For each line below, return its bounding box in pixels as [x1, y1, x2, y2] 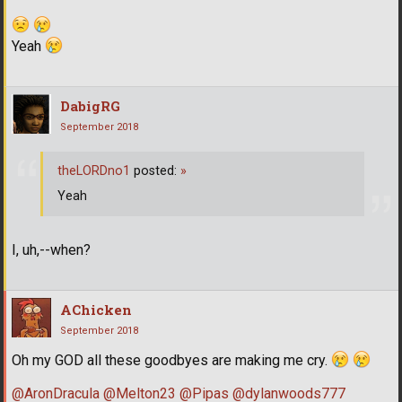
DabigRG [60, 96, 120, 115]
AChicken [60, 301, 132, 319]
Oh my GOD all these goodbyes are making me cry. [12, 352, 331, 370]
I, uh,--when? [12, 241, 91, 259]
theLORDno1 [57, 162, 130, 179]
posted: [130, 162, 180, 179]
